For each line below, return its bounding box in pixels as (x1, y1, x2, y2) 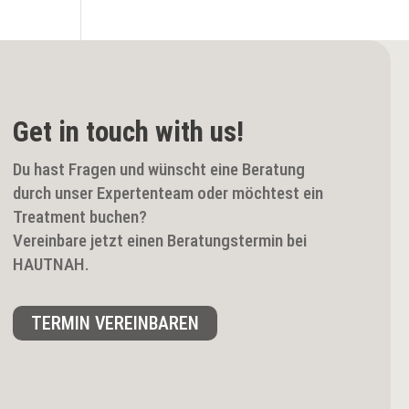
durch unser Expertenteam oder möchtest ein (12, 183, 323, 204)
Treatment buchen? (12, 206, 147, 228)
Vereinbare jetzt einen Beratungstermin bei (12, 230, 307, 252)
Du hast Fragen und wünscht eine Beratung (12, 159, 305, 181)
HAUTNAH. (12, 254, 89, 276)
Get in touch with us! (12, 115, 244, 150)
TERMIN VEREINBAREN (30, 312, 199, 335)
